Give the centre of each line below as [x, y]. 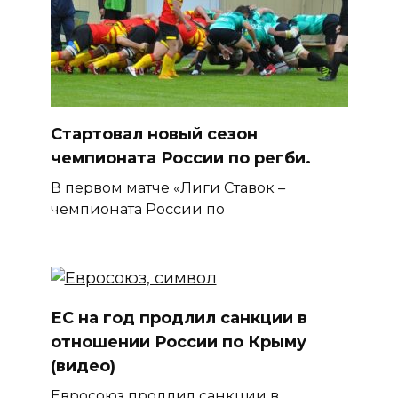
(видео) [83, 366]
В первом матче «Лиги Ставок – [167, 188]
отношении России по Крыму [178, 342]
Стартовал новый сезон [154, 135]
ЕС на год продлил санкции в [179, 318]
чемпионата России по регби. [180, 159]
